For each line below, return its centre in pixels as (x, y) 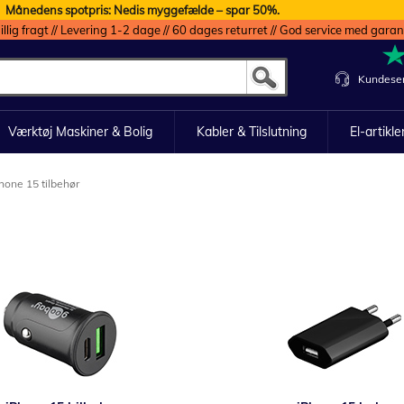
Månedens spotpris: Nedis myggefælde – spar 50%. (142, 10)
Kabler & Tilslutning (251, 132)
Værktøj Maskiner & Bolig (80, 132)
